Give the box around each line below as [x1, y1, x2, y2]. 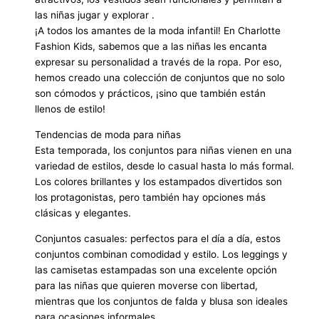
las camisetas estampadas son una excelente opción [35, 263, 278, 276]
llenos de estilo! [35, 103, 106, 115]
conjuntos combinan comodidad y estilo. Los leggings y [35, 248, 288, 260]
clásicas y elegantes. [35, 206, 132, 219]
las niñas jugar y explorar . [35, 9, 155, 21]
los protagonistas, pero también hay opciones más [35, 191, 266, 203]
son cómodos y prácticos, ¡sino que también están [35, 88, 266, 100]
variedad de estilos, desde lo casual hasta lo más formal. [35, 159, 295, 172]
